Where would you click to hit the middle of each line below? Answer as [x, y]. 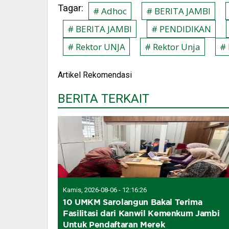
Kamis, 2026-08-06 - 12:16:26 [105, 190]
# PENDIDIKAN [181, 29]
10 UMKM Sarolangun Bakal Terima [133, 202]
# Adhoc [110, 11]
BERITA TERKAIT [104, 98]
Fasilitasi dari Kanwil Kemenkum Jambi [141, 213]
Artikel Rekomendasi [95, 75]
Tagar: [71, 8]
